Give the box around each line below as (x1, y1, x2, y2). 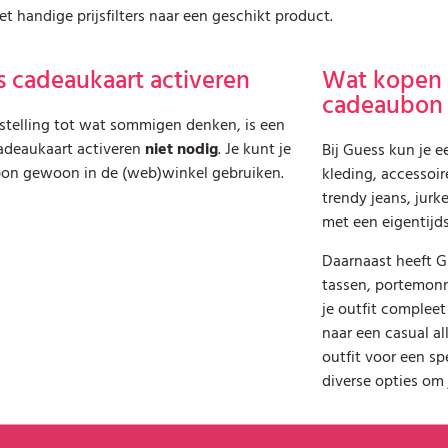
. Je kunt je (217, 136, 291, 163)
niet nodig (144, 136, 218, 163)
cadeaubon (321, 85, 443, 127)
